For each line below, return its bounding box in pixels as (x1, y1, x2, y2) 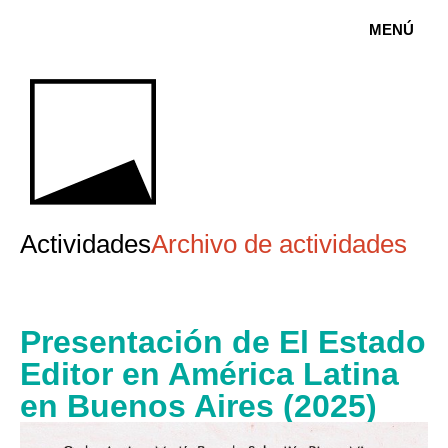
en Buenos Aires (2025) (20, 388, 377, 425)
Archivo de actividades (151, 229, 407, 259)
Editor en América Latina (20, 356, 399, 393)
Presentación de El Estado (20, 324, 426, 361)
